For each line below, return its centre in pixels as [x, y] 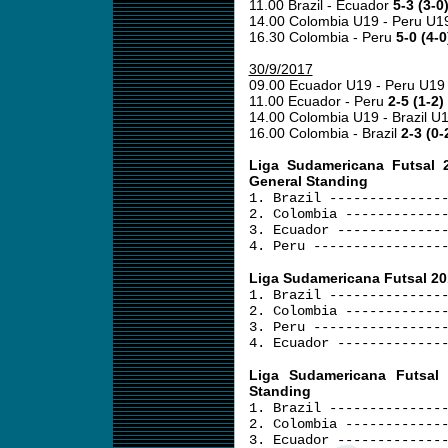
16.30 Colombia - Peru [322, 37]
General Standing [308, 181]
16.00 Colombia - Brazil [324, 133]
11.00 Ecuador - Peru [318, 101]
